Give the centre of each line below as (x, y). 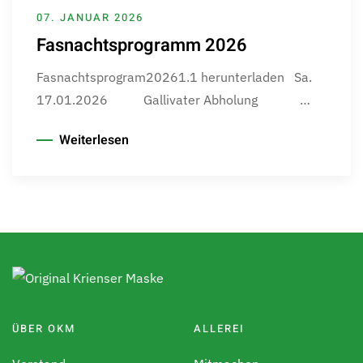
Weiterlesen (94, 141)
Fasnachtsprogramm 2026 (142, 46)
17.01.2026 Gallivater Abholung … (173, 100)
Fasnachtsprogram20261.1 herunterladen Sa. (174, 77)
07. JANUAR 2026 (90, 18)
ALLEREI (219, 329)
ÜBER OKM (44, 329)
